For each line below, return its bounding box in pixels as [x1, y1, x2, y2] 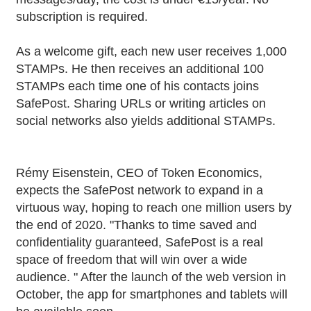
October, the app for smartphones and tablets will [16, 287, 288, 301]
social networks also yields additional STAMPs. [16, 113, 276, 128]
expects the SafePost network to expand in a [16, 183, 264, 197]
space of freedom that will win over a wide [16, 252, 248, 267]
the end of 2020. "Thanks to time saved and [16, 217, 258, 232]
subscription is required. [16, 9, 149, 24]
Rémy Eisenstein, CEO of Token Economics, [16, 165, 263, 180]
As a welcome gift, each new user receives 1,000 [16, 44, 287, 58]
